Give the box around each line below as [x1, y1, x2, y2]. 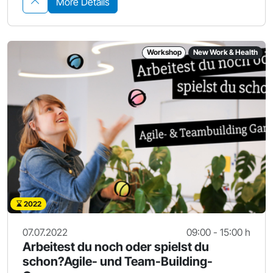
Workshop [146, 48, 182, 57]
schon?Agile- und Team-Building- [23, 253, 213, 269]
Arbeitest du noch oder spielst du [23, 239, 209, 254]
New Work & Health [193, 48, 258, 57]
